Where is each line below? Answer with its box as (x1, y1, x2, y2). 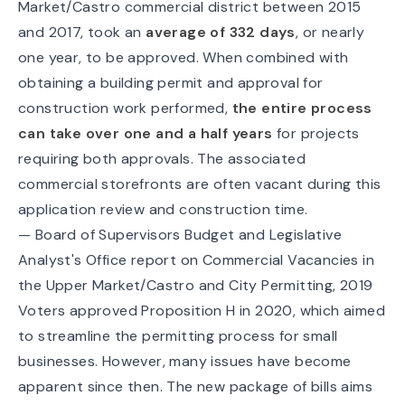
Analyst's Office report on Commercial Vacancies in (18, 250, 374, 269)
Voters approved (18, 300, 142, 320)
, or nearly (295, 22, 365, 42)
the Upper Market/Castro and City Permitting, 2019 (18, 275, 373, 295)
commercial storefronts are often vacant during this (18, 174, 381, 193)
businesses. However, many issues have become (18, 351, 352, 371)
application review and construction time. (18, 199, 308, 219)
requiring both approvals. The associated (18, 148, 306, 168)
